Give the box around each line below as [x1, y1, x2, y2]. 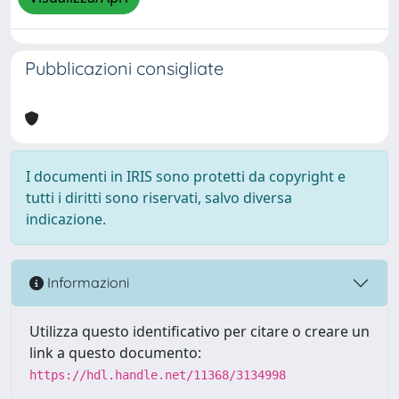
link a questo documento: [29, 342, 201, 362]
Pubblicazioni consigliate [25, 56, 224, 79]
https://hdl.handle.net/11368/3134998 [29, 367, 286, 382]
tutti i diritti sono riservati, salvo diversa [26, 187, 292, 208]
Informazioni [44, 273, 129, 292]
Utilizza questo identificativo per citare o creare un [29, 321, 370, 341]
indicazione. [26, 208, 106, 229]
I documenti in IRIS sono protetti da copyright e [26, 166, 346, 186]
